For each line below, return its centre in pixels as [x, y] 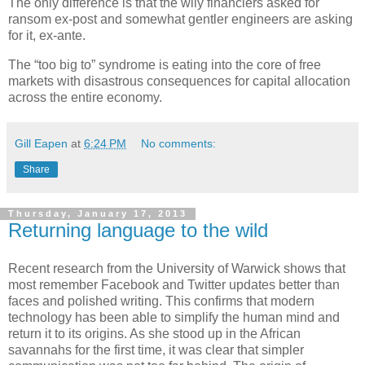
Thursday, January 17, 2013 [98, 214]
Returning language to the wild [138, 230]
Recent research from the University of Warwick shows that [177, 269]
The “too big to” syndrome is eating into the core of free [165, 64]
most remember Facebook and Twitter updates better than [174, 285]
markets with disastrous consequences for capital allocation [179, 81]
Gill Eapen [41, 143]
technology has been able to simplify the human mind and [174, 318]
